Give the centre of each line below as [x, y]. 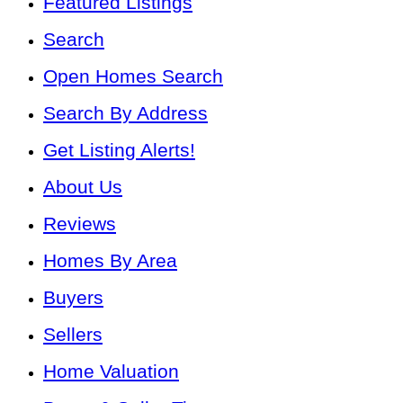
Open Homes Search [133, 76]
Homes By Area [110, 261]
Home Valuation [111, 372]
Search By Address [125, 113]
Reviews [80, 224]
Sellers [73, 335]
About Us [83, 187]
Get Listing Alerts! [119, 150]
